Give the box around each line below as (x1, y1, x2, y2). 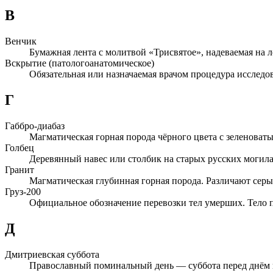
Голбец (5, 143, 34, 154)
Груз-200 (5, 186, 41, 197)
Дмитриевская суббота (5, 249, 99, 260)
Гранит (5, 165, 34, 175)
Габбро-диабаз (5, 121, 65, 132)
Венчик (5, 36, 37, 47)
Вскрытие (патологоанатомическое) (5, 58, 154, 69)
